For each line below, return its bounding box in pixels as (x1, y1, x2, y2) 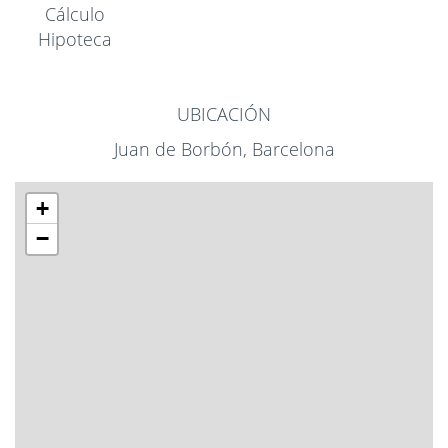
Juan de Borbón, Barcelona (113, 137, 335, 162)
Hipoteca (37, 27, 112, 52)
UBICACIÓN (177, 102, 271, 127)
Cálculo (44, 2, 105, 27)
